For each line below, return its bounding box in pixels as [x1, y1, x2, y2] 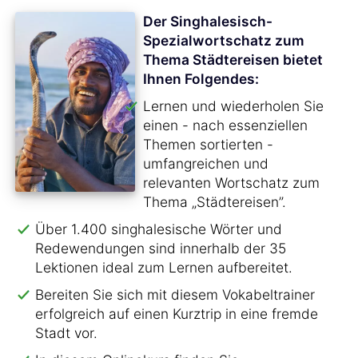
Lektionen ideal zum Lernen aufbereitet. [35, 259, 292, 276]
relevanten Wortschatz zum [143, 174, 320, 191]
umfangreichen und [143, 155, 268, 172]
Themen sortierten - [143, 136, 273, 153]
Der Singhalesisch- [143, 13, 272, 30]
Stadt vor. [35, 324, 97, 341]
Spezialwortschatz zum [143, 32, 304, 49]
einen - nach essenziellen [143, 117, 308, 133]
